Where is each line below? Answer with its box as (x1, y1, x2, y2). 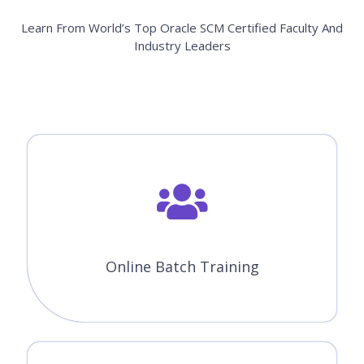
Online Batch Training (105, 256, 259, 276)
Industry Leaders (133, 37, 231, 54)
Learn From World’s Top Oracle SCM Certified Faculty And (21, 19, 343, 37)
